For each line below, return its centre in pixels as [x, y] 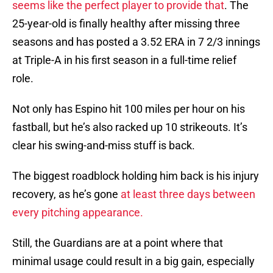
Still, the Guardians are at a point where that [118, 243]
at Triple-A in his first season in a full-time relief [124, 60]
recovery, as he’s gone [66, 194]
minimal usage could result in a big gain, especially [133, 261]
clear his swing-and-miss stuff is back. [105, 146]
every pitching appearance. [79, 213]
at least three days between [188, 194]
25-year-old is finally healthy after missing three [126, 24]
